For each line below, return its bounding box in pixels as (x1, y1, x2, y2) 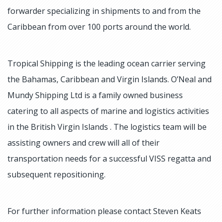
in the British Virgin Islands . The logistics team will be (7, 121, 207, 132)
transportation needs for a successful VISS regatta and (7, 153, 211, 164)
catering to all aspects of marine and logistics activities (7, 106, 209, 116)
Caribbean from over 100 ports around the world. (7, 21, 191, 32)
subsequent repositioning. (7, 169, 108, 180)
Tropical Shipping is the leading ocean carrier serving (7, 58, 206, 69)
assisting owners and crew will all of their (7, 137, 160, 148)
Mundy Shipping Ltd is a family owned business (7, 90, 183, 101)
